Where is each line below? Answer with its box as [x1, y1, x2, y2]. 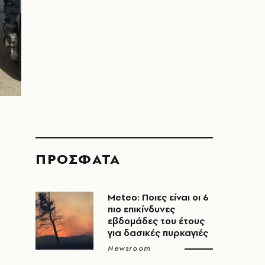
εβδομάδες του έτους [108, 215, 205, 227]
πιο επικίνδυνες [108, 203, 175, 215]
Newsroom [108, 244, 151, 253]
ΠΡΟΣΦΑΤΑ [35, 149, 121, 169]
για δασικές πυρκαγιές [108, 227, 208, 239]
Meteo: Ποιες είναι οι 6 [108, 191, 209, 203]
